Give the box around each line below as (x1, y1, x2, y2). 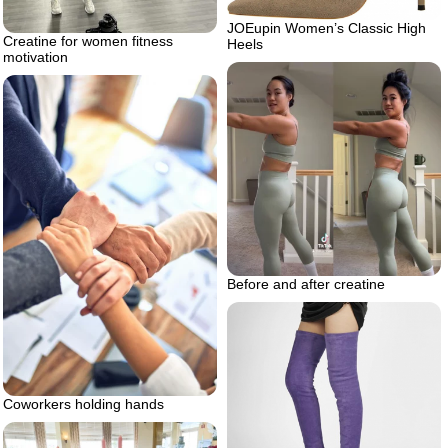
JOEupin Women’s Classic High (227, 19, 426, 36)
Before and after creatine (227, 275, 385, 292)
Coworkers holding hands (3, 395, 164, 412)
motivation (3, 48, 68, 65)
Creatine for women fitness (3, 32, 173, 49)
